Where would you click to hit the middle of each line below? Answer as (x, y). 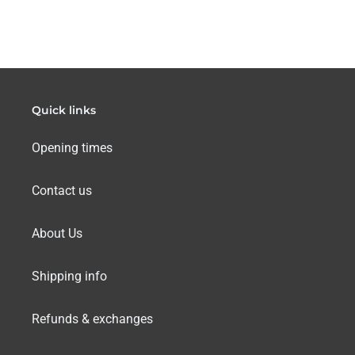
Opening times (72, 147)
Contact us (62, 190)
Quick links (64, 110)
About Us (57, 233)
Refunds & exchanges (92, 319)
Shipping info (69, 276)
